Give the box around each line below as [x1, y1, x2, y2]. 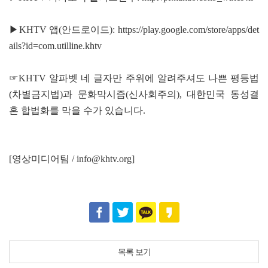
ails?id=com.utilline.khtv [9, 40, 102, 51]
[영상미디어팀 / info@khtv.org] [9, 153, 135, 164]
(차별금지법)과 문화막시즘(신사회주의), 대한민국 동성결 [9, 89, 259, 99]
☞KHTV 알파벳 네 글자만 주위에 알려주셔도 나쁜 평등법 [9, 72, 259, 83]
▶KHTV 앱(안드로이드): [9, 24, 118, 35]
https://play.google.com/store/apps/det [118, 24, 259, 35]
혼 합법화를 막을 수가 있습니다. [9, 105, 145, 115]
